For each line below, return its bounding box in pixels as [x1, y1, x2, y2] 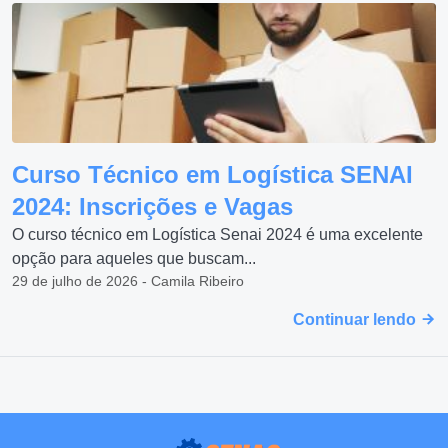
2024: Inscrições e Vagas [12, 193, 293, 221]
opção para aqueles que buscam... [12, 250, 256, 268]
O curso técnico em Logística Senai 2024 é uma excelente [12, 226, 423, 244]
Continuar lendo [293, 311, 420, 329]
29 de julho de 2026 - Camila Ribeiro [12, 273, 244, 290]
